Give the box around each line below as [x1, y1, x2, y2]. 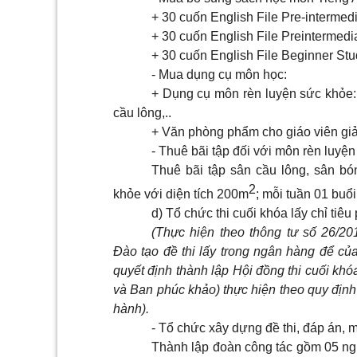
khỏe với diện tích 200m [113, 187, 249, 202]
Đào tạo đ [113, 245, 171, 259]
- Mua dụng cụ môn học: [151, 68, 287, 81]
